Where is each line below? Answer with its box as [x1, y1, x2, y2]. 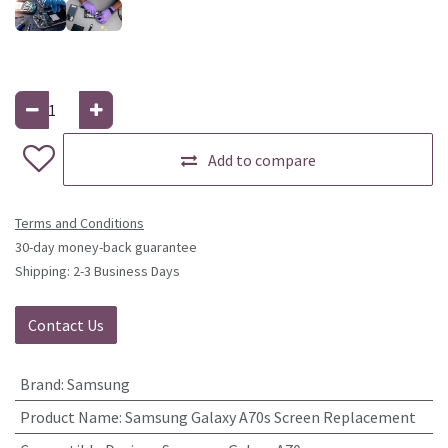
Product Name [19, 407, 119, 428]
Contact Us [28, 315, 104, 336]
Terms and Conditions [15, 214, 144, 233]
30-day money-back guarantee [15, 238, 197, 257]
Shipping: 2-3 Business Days [15, 262, 180, 281]
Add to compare [207, 149, 316, 170]
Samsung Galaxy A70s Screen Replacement [124, 407, 416, 428]
